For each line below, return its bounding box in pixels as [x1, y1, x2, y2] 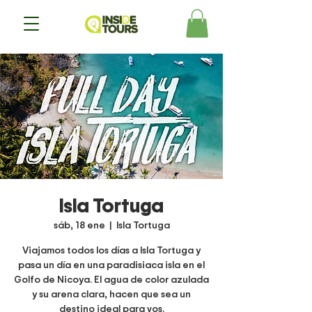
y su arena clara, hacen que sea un [32, 286, 191, 300]
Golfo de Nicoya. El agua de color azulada [14, 272, 209, 286]
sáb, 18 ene [53, 217, 105, 231]
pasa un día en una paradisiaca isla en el [18, 257, 205, 271]
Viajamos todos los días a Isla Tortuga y [22, 242, 201, 256]
